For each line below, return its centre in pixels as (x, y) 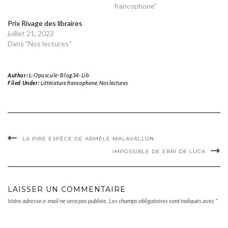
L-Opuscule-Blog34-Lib (59, 75)
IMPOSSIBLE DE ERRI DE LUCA (159, 151)
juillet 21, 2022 (31, 33)
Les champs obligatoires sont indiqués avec (162, 201)
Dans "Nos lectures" (39, 44)
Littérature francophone (69, 83)
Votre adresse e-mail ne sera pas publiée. (58, 201)
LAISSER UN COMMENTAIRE (67, 189)
